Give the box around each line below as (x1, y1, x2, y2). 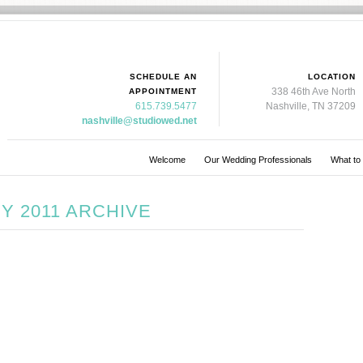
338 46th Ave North (271, 86, 356, 97)
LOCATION (308, 72, 356, 81)
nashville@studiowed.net (82, 115, 197, 126)
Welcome (148, 155, 186, 164)
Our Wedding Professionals (203, 155, 312, 164)
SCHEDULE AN (130, 72, 197, 81)
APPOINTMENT (129, 87, 197, 96)
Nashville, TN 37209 (266, 100, 356, 112)
